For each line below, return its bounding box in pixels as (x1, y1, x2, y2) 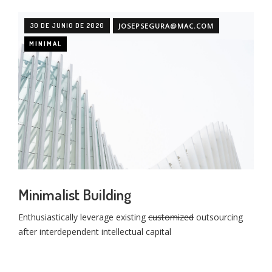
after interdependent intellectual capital (18, 226, 171, 238)
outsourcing (194, 211, 243, 223)
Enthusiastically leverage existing (18, 211, 148, 223)
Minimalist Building (18, 185, 131, 205)
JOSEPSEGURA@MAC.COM (118, 21, 214, 30)
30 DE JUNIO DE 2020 (30, 21, 104, 30)
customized (148, 211, 194, 223)
